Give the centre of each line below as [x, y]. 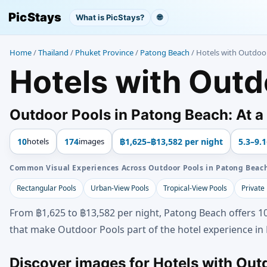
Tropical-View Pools [195, 188]
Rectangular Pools [46, 188]
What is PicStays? [110, 17]
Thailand [53, 52]
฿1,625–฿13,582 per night [171, 142]
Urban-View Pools [120, 188]
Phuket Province [104, 52]
